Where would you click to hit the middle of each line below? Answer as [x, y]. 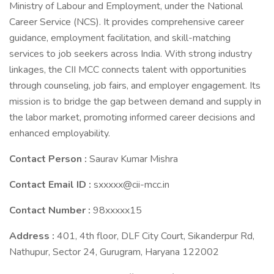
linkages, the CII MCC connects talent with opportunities [128, 70]
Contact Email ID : [51, 185]
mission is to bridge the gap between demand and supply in [135, 102]
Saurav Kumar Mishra [134, 159]
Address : [33, 236]
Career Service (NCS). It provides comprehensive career [127, 22]
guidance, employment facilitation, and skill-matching [120, 38]
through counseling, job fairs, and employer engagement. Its [135, 86]
